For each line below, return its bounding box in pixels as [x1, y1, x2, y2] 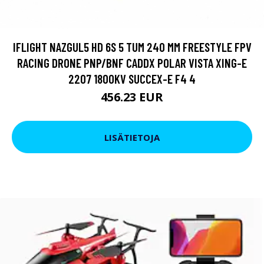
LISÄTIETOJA [104, 131, 160, 143]
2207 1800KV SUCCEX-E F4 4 [68, 71, 196, 87]
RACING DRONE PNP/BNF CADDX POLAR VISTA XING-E [17, 55, 247, 71]
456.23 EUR [101, 89, 163, 105]
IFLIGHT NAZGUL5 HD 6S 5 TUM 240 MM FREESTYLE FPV [12, 39, 252, 55]
